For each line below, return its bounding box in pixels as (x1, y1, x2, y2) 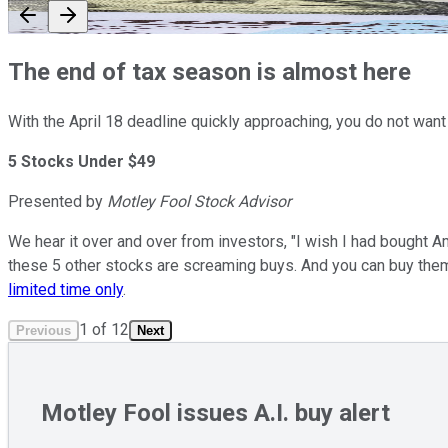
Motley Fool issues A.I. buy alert (41, 398, 390, 427)
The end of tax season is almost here (8, 57, 411, 86)
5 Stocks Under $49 (8, 151, 155, 171)
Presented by (8, 191, 107, 211)
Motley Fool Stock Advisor (107, 191, 291, 211)
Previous (16, 322, 71, 338)
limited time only (8, 279, 123, 299)
